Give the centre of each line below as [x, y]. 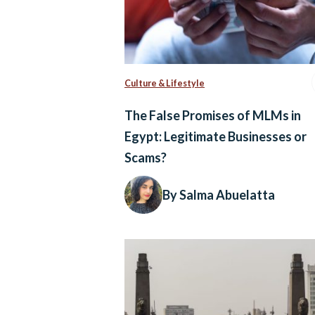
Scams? [147, 158]
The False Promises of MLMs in [213, 116]
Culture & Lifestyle [165, 84]
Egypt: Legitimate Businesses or [216, 137]
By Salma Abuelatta [219, 195]
